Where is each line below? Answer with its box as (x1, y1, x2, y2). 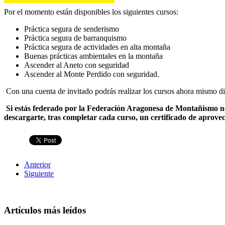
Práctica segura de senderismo (24, 25, 119, 34)
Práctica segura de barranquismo (24, 34, 127, 43)
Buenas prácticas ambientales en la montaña (24, 52, 163, 61)
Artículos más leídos (4, 204, 86, 215)
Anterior (24, 160, 51, 169)
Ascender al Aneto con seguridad (24, 61, 129, 70)
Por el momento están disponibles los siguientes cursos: (4, 8, 178, 17)
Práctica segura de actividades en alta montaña (24, 43, 170, 52)
